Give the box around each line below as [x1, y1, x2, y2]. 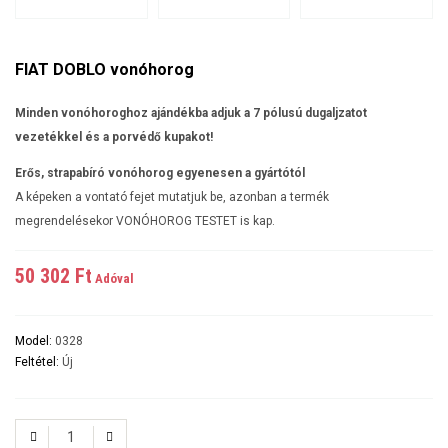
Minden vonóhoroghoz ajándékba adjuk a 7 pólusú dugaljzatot [15, 105, 367, 120]
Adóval [92, 270, 134, 286]
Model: [15, 333, 55, 348]
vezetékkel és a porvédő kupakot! [15, 129, 213, 144]
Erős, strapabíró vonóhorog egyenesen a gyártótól [15, 165, 305, 180]
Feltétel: [15, 354, 62, 369]
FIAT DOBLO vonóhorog [15, 59, 194, 79]
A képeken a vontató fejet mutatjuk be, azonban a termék [15, 189, 329, 204]
